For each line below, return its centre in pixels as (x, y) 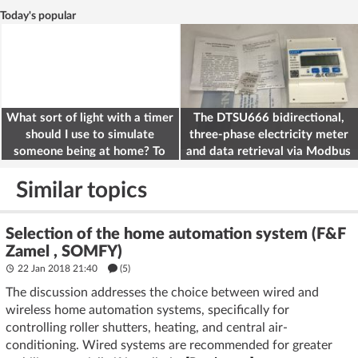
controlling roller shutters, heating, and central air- (147, 327)
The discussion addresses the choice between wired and (162, 292)
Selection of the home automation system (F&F (176, 234)
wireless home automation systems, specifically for (147, 310)
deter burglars (89, 168)
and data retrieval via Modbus (268, 151)
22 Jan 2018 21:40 (58, 268)
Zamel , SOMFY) (64, 251)
